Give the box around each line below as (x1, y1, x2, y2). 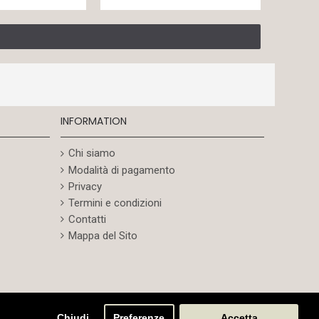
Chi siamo (68, 147, 115, 160)
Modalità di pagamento (68, 163, 175, 177)
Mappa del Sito (68, 229, 137, 242)
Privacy (68, 179, 102, 193)
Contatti (68, 212, 106, 226)
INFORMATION (60, 114, 127, 129)
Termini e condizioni (68, 196, 162, 209)
